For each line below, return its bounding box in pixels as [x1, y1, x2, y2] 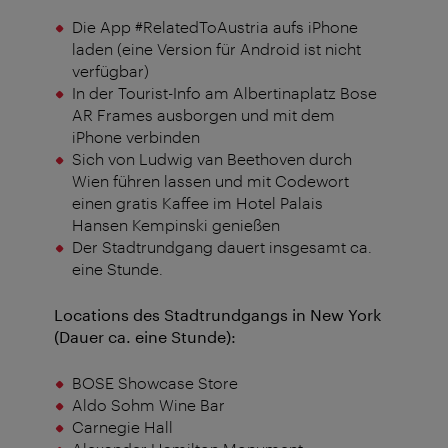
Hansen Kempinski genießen [71, 215, 280, 235]
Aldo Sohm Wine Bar [71, 395, 225, 415]
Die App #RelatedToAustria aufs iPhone [71, 17, 358, 37]
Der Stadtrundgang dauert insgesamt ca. [71, 237, 372, 257]
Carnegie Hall [71, 417, 173, 437]
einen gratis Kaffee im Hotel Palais [71, 193, 323, 213]
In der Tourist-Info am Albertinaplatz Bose [71, 83, 377, 103]
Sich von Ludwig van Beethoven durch [71, 149, 352, 169]
